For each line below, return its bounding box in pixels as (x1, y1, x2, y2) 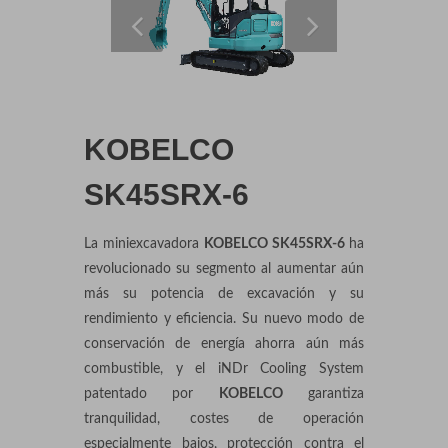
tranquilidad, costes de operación (84, 412, 364, 426)
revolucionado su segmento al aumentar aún (84, 262, 364, 276)
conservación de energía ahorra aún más (84, 337, 364, 351)
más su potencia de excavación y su (84, 287, 364, 301)
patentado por (84, 387, 219, 401)
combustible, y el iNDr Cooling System (84, 362, 364, 376)
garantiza (282, 387, 365, 401)
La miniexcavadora (84, 237, 204, 251)
